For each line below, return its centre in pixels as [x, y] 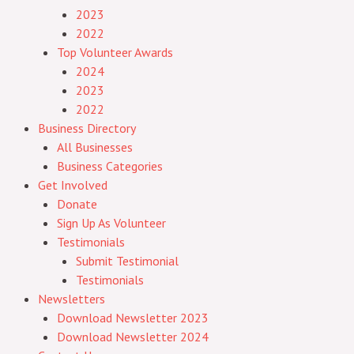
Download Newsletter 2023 [133, 318]
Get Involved [73, 185]
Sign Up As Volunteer [111, 223]
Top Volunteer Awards [115, 52]
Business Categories [110, 166]
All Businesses [95, 147]
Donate [77, 204]
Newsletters [72, 299]
